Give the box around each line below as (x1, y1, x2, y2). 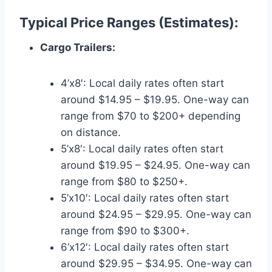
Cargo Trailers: (40, 41, 115, 53)
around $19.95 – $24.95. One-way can (61, 158, 250, 171)
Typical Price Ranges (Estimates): (19, 14, 239, 30)
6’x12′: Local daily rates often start (61, 240, 229, 253)
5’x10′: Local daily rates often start (61, 191, 229, 204)
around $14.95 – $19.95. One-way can (61, 93, 249, 106)
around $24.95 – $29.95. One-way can (61, 208, 251, 220)
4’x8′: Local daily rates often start (61, 76, 224, 89)
